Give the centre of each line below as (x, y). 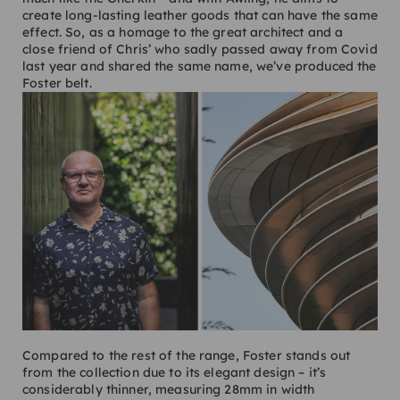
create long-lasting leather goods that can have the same (200, 16)
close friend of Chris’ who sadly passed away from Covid (200, 50)
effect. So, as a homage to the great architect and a (183, 33)
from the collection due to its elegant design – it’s (175, 372)
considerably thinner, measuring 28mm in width (169, 389)
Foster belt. (59, 83)
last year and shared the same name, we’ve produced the (200, 67)
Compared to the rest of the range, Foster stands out (187, 355)
